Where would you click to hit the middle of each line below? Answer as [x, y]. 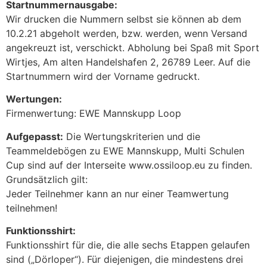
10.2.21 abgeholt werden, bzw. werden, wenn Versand [127, 34]
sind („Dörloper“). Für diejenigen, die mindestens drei [125, 260]
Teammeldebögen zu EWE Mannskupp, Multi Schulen [125, 150]
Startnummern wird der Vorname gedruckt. [103, 77]
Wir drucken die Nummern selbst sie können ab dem [124, 19]
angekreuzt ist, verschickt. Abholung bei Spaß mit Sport [133, 48]
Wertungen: [34, 99]
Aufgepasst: [35, 136]
